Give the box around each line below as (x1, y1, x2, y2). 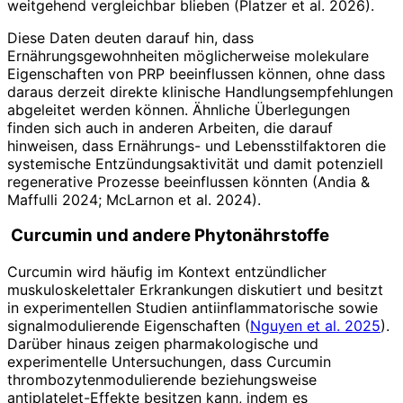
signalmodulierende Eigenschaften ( (7, 317, 250, 336)
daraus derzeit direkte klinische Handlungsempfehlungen (7, 82, 393, 101)
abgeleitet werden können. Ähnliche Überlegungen (7, 100, 350, 119)
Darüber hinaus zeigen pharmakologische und (7, 335, 318, 354)
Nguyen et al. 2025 (250, 317, 381, 336)
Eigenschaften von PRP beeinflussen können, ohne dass (7, 64, 385, 83)
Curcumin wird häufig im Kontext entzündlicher (7, 263, 327, 282)
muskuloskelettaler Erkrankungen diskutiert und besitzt (7, 281, 383, 300)
